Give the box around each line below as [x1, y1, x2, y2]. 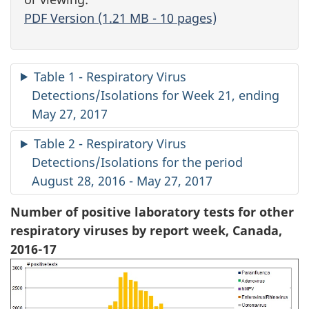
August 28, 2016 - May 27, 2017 [32, 172, 212, 189]
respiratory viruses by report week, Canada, [10, 221, 282, 239]
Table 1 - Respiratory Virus [34, 68, 187, 85]
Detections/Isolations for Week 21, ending [32, 86, 279, 103]
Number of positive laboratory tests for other [10, 203, 294, 220]
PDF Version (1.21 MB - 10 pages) [24, 10, 217, 26]
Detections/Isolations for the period [32, 154, 243, 170]
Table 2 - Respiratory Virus [34, 135, 187, 152]
